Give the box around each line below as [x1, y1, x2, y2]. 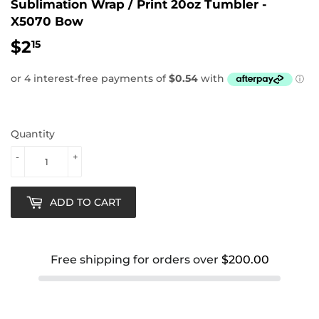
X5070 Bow [11, 13, 83, 28]
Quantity [11, 127, 55, 140]
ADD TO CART [50, 195, 121, 209]
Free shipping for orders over [50, 253, 221, 266]
